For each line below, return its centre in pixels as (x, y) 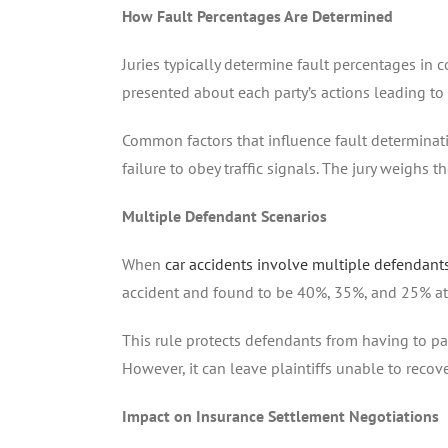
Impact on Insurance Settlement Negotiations (280, 415)
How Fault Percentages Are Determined (257, 15)
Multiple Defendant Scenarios (224, 215)
